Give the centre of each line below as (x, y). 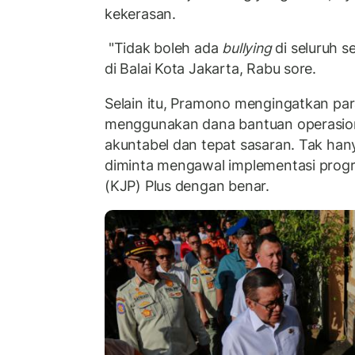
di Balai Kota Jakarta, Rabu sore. (211, 69)
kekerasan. (142, 13)
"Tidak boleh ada (164, 48)
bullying (247, 48)
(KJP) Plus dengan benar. (187, 185)
